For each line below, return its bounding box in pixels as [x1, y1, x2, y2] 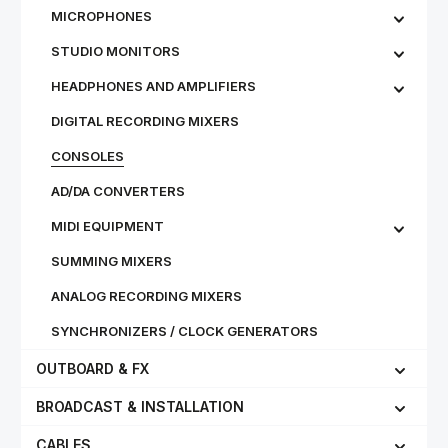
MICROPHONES [51, 8, 152, 24]
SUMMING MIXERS [51, 253, 172, 269]
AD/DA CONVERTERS [51, 183, 185, 199]
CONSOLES [51, 148, 124, 164]
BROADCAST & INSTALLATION [36, 398, 244, 415]
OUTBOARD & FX [36, 360, 149, 377]
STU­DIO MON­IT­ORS [51, 43, 180, 59]
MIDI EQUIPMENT [51, 218, 164, 234]
